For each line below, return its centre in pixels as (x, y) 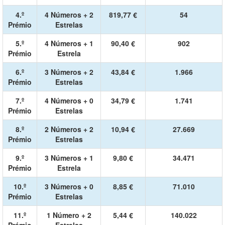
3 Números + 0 (69, 186)
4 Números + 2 (69, 15)
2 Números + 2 (69, 129)
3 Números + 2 (69, 72)
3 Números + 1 (69, 158)
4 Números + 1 (69, 43)
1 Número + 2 (69, 215)
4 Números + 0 (69, 100)
